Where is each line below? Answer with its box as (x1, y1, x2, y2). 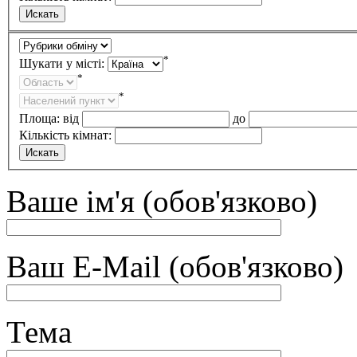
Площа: (19, 111, 63, 125)
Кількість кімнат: (19, 127, 112, 142)
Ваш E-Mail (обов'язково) (6, 249, 343, 284)
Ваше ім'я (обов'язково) (6, 183, 317, 218)
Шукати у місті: (19, 56, 108, 70)
